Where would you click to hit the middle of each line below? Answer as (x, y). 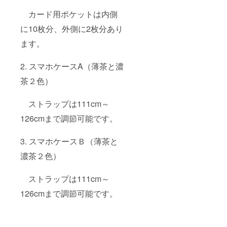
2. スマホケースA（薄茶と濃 (72, 66)
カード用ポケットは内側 (69, 14)
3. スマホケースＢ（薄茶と (69, 141)
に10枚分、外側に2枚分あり (72, 28)
